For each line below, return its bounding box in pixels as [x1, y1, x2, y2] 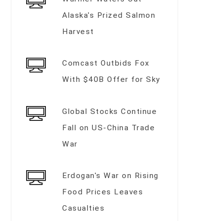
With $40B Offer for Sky [62, 75, 160, 84]
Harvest [62, 27, 94, 36]
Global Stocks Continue [62, 107, 157, 116]
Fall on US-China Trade [62, 123, 155, 132]
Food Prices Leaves [62, 187, 144, 196]
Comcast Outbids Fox [62, 59, 150, 68]
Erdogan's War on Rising [62, 171, 159, 180]
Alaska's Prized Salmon [62, 10, 156, 20]
